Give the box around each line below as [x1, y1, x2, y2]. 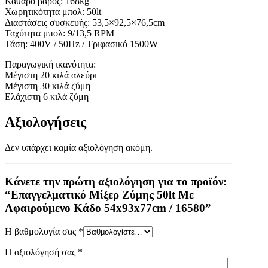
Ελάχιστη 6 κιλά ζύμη [5, 92, 89, 102]
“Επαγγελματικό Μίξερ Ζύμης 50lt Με [5, 188, 194, 201]
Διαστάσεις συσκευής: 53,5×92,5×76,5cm [5, 17, 165, 28]
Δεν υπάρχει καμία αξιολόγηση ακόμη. [5, 142, 153, 153]
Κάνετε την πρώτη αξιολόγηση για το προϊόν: [5, 175, 227, 188]
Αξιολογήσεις [5, 114, 86, 130]
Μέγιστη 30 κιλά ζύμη [5, 81, 90, 92]
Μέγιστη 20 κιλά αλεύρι [5, 70, 97, 81]
